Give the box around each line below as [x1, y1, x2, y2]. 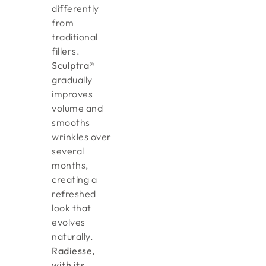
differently [52, 2, 99, 14]
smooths [52, 116, 90, 128]
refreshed [52, 187, 96, 199]
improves [52, 87, 93, 100]
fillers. [52, 45, 80, 57]
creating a [52, 173, 97, 185]
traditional [52, 30, 98, 43]
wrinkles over [52, 130, 112, 142]
